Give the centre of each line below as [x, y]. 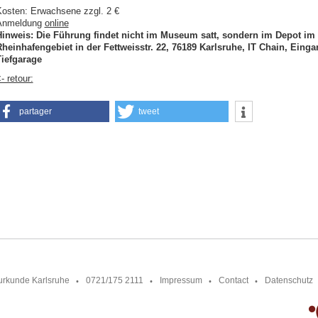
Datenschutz [289, 280]
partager [35, 111]
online [56, 23]
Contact [233, 280]
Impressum [181, 280]
